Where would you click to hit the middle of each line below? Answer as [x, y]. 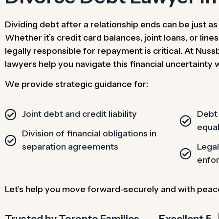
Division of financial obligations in [89, 134]
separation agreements [70, 147]
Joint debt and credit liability [79, 114]
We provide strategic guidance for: [77, 84]
